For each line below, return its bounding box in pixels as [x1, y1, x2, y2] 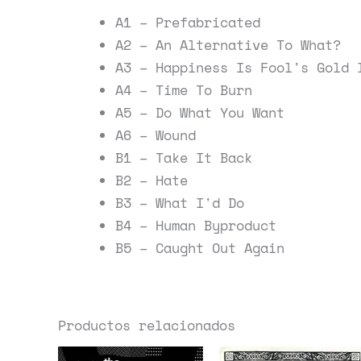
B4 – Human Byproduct [115, 215, 276, 236]
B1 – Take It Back [115, 147, 252, 168]
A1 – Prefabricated [115, 12, 260, 33]
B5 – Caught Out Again [115, 238, 284, 259]
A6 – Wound [115, 125, 196, 146]
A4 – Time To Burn [115, 80, 252, 101]
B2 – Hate [115, 170, 188, 191]
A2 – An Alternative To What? [115, 35, 341, 56]
